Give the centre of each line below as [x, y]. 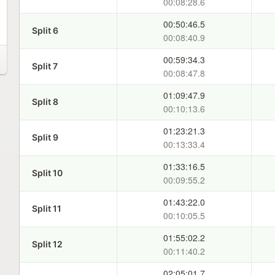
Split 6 [45, 30]
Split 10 [47, 173]
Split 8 [45, 102]
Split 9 [45, 137]
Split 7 [45, 66]
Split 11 [46, 208]
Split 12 [47, 244]
